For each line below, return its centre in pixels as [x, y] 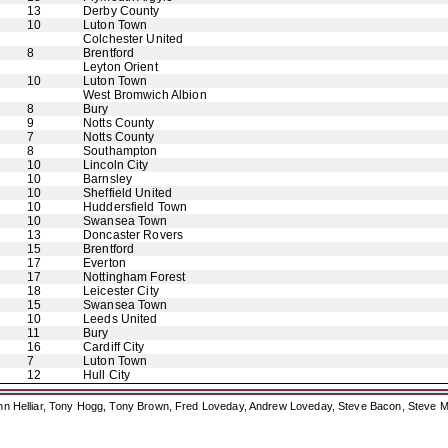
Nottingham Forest [134, 277]
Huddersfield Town [135, 207]
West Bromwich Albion [145, 95]
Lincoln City [116, 165]
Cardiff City [114, 347]
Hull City [107, 375]
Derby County [121, 11]
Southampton [120, 151]
